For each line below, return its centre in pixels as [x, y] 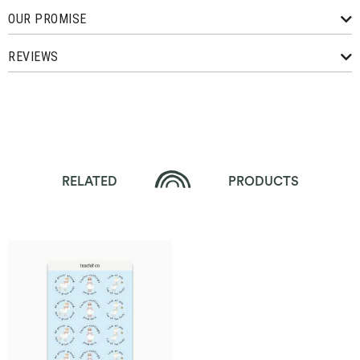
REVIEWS [33, 57]
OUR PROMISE [47, 19]
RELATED [91, 182]
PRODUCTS [262, 182]
